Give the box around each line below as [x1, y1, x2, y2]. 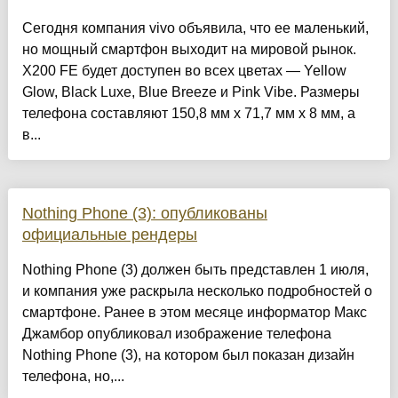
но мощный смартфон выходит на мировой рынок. [21, 42, 356, 58]
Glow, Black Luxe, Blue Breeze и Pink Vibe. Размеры [21, 84, 360, 100]
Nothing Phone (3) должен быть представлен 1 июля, [21, 262, 369, 278]
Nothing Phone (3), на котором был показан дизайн [21, 347, 354, 363]
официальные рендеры [21, 226, 197, 244]
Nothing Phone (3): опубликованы [21, 204, 267, 223]
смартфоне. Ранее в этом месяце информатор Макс [21, 305, 367, 321]
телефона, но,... [21, 369, 124, 385]
